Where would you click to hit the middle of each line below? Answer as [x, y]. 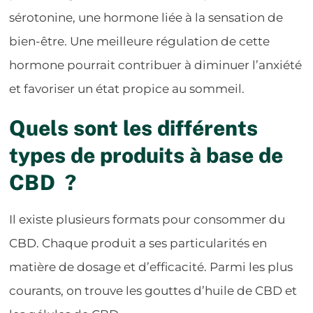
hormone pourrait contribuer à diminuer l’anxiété [156, 65]
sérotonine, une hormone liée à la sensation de [146, 17]
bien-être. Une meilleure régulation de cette [140, 41]
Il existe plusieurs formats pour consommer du [147, 219]
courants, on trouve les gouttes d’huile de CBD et [153, 290]
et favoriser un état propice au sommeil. [127, 88]
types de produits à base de [146, 155]
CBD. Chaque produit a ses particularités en [138, 243]
